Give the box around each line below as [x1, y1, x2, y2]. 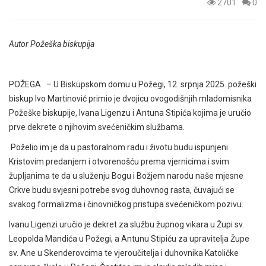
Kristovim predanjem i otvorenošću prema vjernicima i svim [9, 156, 229, 166]
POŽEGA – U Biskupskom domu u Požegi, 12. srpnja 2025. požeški [9, 79, 256, 89]
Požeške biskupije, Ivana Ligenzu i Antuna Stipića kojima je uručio [9, 107, 251, 118]
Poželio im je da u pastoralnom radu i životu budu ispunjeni [9, 142, 228, 152]
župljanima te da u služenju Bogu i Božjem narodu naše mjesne [9, 170, 243, 180]
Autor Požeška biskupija [9, 39, 94, 49]
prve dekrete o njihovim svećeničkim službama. [9, 122, 185, 132]
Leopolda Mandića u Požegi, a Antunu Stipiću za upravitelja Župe [9, 233, 249, 243]
